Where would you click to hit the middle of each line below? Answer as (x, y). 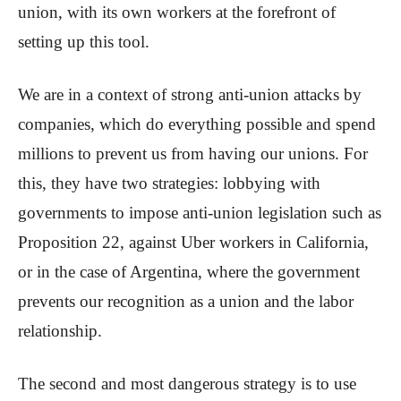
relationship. (60, 331)
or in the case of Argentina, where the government (189, 272)
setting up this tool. (84, 42)
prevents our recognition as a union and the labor (186, 302)
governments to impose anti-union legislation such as (200, 213)
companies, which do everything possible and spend (197, 124)
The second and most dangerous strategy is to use (187, 384)
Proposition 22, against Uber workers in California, (193, 243)
